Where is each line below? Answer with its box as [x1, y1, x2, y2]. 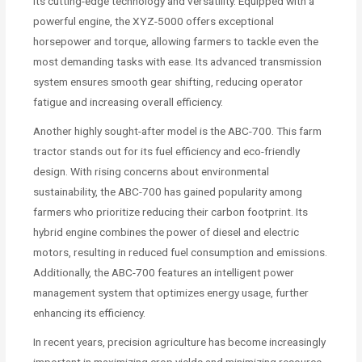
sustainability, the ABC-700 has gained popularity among [33, 185, 303, 199]
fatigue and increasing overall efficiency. [33, 95, 224, 109]
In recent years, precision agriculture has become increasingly [33, 335, 326, 349]
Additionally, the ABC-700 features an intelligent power [33, 266, 295, 280]
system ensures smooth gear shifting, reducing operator [33, 75, 304, 89]
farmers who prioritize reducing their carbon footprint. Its [33, 205, 309, 219]
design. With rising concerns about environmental [33, 165, 270, 179]
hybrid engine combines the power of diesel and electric [33, 225, 300, 239]
